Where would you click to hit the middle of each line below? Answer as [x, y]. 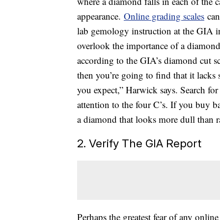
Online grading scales [164, 16]
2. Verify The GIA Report [139, 143]
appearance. [100, 16]
